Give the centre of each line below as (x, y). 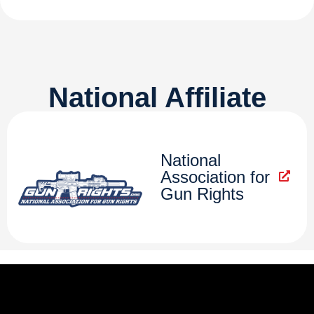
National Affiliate (157, 98)
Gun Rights (202, 194)
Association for (215, 177)
